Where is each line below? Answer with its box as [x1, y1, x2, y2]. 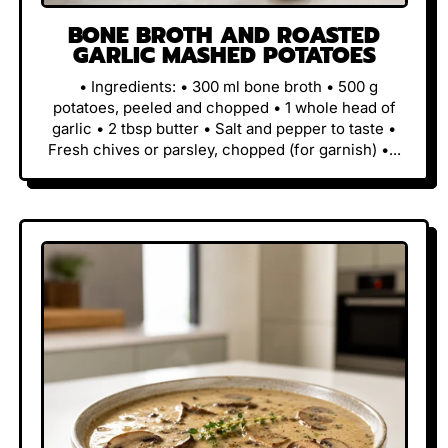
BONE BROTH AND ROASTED [68, 19, 380, 53]
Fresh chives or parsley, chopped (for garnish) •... [47, 139, 401, 159]
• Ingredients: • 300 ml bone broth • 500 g [70, 76, 378, 96]
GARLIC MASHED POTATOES [72, 39, 376, 73]
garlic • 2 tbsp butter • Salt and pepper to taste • [52, 118, 396, 138]
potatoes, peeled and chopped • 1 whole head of [52, 97, 396, 117]
